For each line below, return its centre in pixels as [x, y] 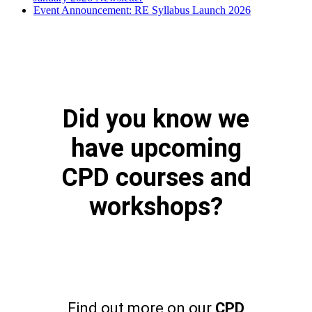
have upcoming [156, 148]
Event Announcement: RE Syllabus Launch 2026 [142, 10]
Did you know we [156, 119]
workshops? [156, 206]
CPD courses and [156, 177]
